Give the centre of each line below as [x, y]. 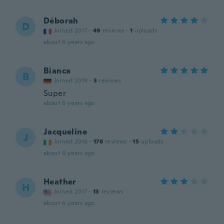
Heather [60, 182]
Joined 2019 [71, 80]
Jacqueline [65, 132]
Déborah [61, 21]
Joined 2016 [71, 141]
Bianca [57, 71]
